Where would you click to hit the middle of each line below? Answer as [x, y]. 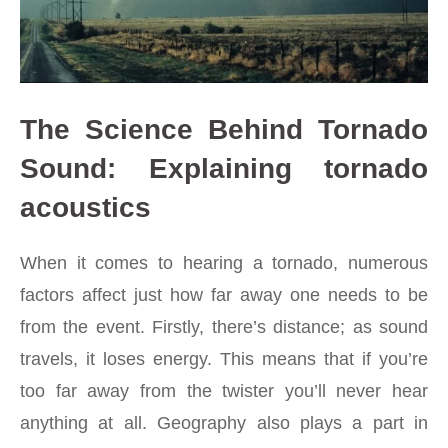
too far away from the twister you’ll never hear [224, 390]
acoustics [85, 207]
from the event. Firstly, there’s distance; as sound [224, 326]
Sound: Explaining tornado [224, 168]
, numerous [381, 262]
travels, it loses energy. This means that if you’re [224, 358]
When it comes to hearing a [146, 262]
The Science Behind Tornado [224, 129]
